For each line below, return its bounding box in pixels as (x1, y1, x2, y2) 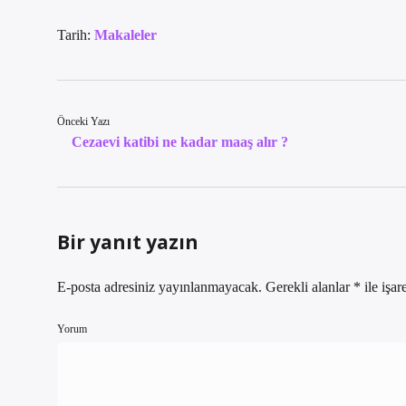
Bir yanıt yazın (57, 229, 198, 255)
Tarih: (57, 27, 94, 43)
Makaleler (94, 27, 157, 43)
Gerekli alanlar (266, 279, 353, 295)
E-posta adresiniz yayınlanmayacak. (57, 279, 262, 295)
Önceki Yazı (57, 115, 110, 128)
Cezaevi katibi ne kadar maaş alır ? (72, 134, 288, 150)
